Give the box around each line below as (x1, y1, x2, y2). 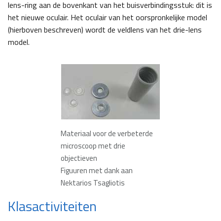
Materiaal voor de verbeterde (61, 128, 153, 140)
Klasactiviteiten (8, 195, 97, 217)
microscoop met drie (61, 140, 125, 152)
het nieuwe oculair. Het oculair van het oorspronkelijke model (8, 11, 207, 24)
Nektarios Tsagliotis (61, 177, 125, 189)
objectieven (61, 152, 97, 164)
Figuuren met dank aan (61, 165, 133, 177)
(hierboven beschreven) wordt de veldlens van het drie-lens (8, 24, 202, 36)
